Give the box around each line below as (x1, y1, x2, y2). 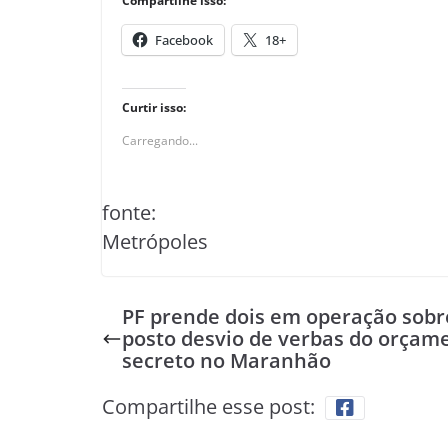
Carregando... (122, 132, 198, 149)
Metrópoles (102, 228, 208, 255)
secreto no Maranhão (122, 347, 331, 374)
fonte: (102, 199, 156, 226)
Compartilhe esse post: (102, 393, 315, 420)
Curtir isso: (122, 99, 186, 116)
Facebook (155, 31, 213, 49)
